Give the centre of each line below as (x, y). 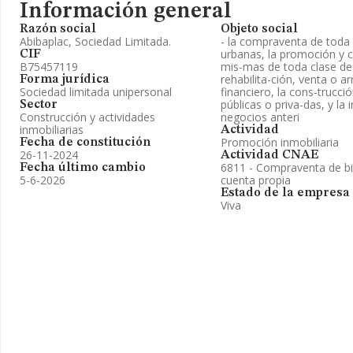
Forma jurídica (65, 80)
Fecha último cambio (83, 168)
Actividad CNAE (269, 155)
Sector (39, 105)
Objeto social (259, 29)
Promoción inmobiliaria (280, 142)
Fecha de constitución (85, 143)
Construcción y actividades (87, 117)
